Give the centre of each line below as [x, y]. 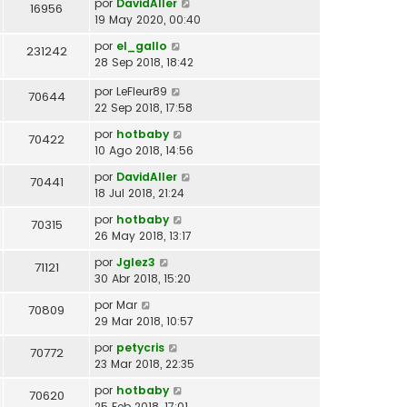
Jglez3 [136, 262]
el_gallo [142, 45]
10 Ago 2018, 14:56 [144, 150]
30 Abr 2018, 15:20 [143, 278]
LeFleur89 [142, 91]
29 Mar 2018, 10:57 [144, 321]
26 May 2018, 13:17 [143, 235]
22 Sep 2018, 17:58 [144, 107]
